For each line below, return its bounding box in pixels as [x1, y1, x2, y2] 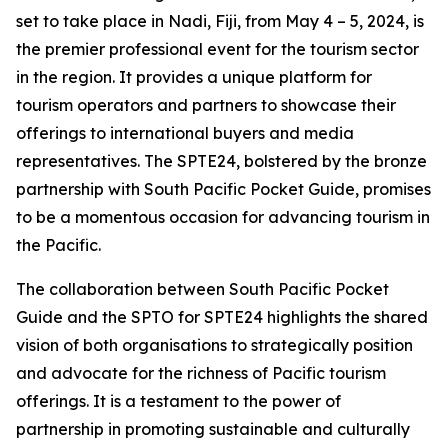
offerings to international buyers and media [16, 123, 354, 143]
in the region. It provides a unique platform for [16, 67, 372, 87]
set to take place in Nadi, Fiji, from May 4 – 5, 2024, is [16, 11, 424, 31]
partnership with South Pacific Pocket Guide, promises [16, 179, 431, 199]
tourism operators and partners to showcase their [16, 95, 396, 115]
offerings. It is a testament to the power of [16, 391, 341, 411]
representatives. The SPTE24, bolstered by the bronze [16, 151, 427, 171]
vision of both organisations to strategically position [16, 335, 413, 355]
